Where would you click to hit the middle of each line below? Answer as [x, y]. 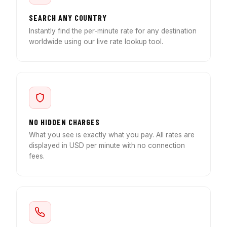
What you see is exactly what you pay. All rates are [112, 135]
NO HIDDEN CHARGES [65, 122]
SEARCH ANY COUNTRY [68, 18]
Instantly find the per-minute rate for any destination [113, 31]
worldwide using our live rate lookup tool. [96, 41]
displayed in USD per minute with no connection [107, 145]
